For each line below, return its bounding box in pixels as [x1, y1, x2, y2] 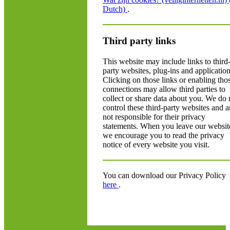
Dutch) [103, 5, 127, 13]
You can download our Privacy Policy [103, 171, 226, 180]
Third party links [103, 35, 176, 46]
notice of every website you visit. [103, 140, 209, 149]
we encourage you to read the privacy [103, 131, 224, 140]
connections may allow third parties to [103, 85, 225, 93]
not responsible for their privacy [103, 112, 205, 121]
